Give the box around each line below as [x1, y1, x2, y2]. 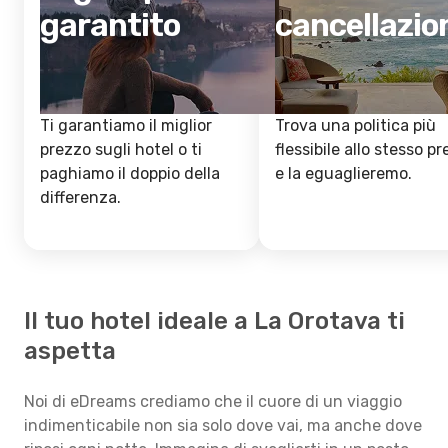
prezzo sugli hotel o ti [40, 140, 202, 159]
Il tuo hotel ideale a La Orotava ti [24, 307, 405, 335]
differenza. [40, 188, 121, 207]
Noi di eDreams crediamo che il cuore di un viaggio [24, 392, 402, 411]
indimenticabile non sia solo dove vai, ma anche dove [24, 416, 422, 435]
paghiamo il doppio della [40, 164, 220, 183]
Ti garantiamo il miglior [40, 116, 212, 135]
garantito [40, 6, 181, 44]
